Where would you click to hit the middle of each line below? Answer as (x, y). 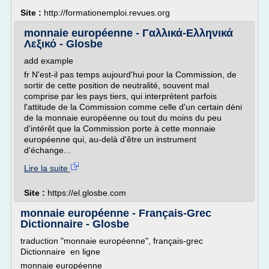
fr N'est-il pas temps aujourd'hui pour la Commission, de (130, 74)
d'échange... (47, 150)
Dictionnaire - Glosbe (75, 224)
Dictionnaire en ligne (60, 252)
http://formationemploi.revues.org (107, 13)
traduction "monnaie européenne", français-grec (112, 241)
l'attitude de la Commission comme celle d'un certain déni (133, 107)
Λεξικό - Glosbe (63, 44)
